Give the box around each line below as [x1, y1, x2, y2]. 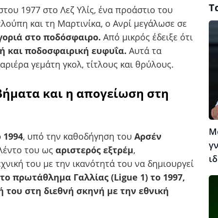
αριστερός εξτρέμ [55, 144, 133, 156]
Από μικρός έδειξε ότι [103, 31, 193, 43]
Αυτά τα [127, 44, 162, 56]
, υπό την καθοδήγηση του [23, 130, 134, 142]
